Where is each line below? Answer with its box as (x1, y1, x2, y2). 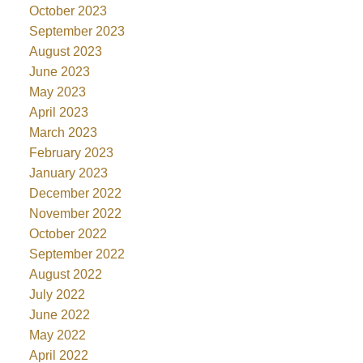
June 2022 (28, 307, 90, 322)
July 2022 (28, 287, 85, 301)
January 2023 (28, 165, 108, 180)
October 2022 (28, 226, 107, 241)
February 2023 (28, 145, 113, 160)
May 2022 (28, 327, 86, 342)
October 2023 (28, 3, 107, 18)
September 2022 (28, 246, 125, 261)
